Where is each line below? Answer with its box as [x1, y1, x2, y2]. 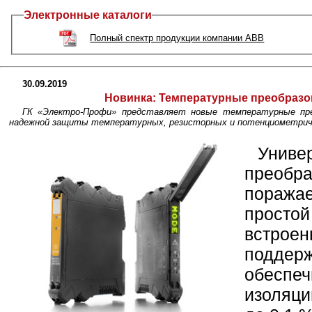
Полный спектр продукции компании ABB [90, 32, 265, 43]
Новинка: [104, 91, 156, 104]
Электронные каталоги [24, 9, 152, 22]
